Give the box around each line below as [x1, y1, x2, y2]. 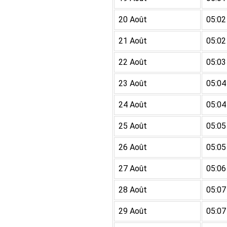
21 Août [119, 36, 147, 46]
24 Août [119, 100, 147, 109]
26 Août [119, 142, 147, 152]
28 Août [119, 185, 147, 195]
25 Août [119, 121, 147, 131]
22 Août [119, 57, 147, 67]
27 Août [119, 164, 147, 173]
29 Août [119, 206, 147, 216]
